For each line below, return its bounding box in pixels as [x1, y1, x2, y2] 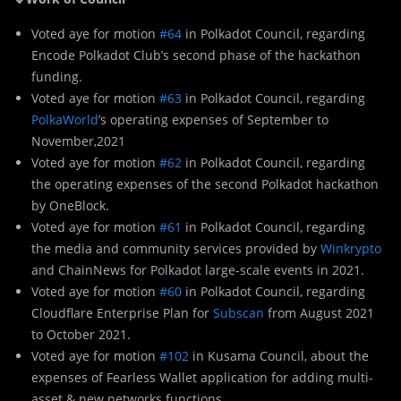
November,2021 [31, 132, 125, 149]
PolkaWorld [31, 110, 98, 128]
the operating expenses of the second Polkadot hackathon [31, 175, 379, 192]
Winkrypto [320, 239, 381, 257]
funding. [31, 67, 82, 85]
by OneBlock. [31, 196, 109, 214]
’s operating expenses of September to [98, 110, 328, 128]
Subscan [213, 303, 264, 321]
